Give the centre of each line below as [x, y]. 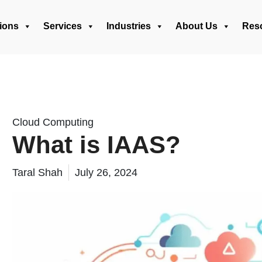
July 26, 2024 [106, 173]
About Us [196, 26]
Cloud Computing [53, 122]
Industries [129, 26]
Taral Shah [37, 173]
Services [63, 26]
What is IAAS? [96, 145]
